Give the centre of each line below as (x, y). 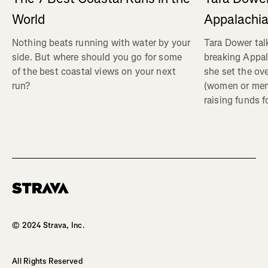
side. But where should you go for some (97, 57)
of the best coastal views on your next (94, 72)
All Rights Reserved (47, 261)
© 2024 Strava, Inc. (48, 225)
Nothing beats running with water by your (101, 43)
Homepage (31, 198)
